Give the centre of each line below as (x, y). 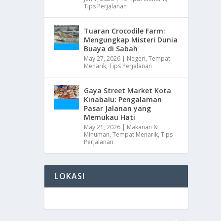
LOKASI (70, 176)
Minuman (97, 134)
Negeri (136, 58)
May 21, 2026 (102, 127)
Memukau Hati (110, 117)
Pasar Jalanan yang (118, 108)
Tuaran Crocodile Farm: (125, 31)
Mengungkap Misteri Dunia (131, 39)
